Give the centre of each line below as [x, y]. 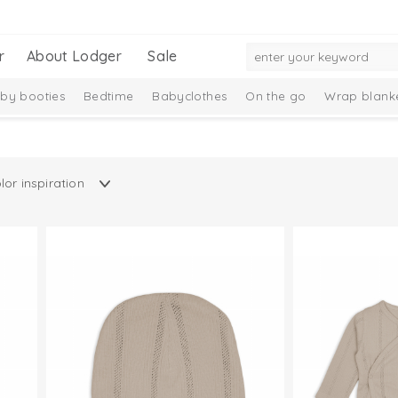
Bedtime [108, 96]
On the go [276, 96]
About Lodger [74, 56]
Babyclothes [190, 96]
